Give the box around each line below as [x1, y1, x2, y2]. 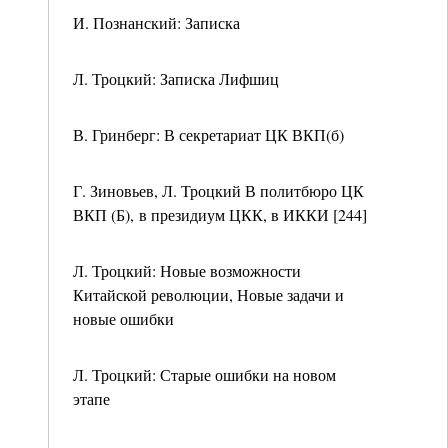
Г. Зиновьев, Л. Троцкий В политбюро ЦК [73, 180, 364, 201]
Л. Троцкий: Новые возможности [73, 260, 301, 281]
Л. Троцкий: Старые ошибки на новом [73, 364, 336, 385]
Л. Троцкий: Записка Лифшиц [73, 68, 279, 89]
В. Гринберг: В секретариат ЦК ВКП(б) [73, 124, 344, 145]
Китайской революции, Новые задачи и [73, 284, 344, 305]
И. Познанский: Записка [73, 12, 240, 33]
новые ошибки [73, 308, 174, 329]
